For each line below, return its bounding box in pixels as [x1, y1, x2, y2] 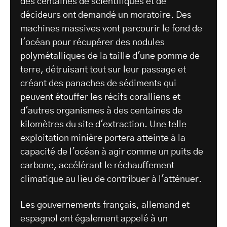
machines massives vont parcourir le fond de [20, 24, 202, 34]
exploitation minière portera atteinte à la [20, 134, 185, 143]
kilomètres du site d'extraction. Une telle [20, 120, 186, 130]
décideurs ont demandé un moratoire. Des [20, 11, 192, 20]
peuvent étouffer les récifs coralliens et [20, 93, 180, 102]
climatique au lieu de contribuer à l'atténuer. [20, 175, 202, 184]
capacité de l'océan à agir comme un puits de [20, 147, 203, 157]
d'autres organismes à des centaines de [20, 106, 182, 116]
